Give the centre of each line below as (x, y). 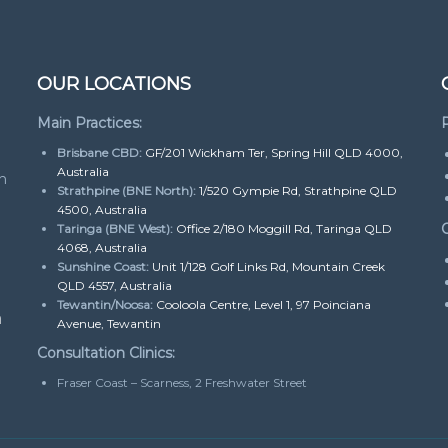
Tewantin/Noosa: (107, 304)
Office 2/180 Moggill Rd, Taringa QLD (284, 228)
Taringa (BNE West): (115, 228)
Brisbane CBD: (100, 152)
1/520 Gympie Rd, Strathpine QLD (298, 190)
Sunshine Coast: (103, 266)
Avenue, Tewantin (109, 323)
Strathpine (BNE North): (127, 190)
